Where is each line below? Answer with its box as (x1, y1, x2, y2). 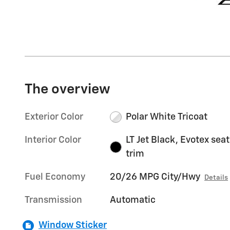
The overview (25, 82, 110, 97)
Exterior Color (25, 112, 83, 122)
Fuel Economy (25, 172, 85, 182)
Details (204, 174, 228, 181)
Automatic (110, 195, 156, 205)
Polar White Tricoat (125, 112, 207, 122)
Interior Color (25, 135, 81, 145)
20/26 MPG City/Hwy (110, 172, 201, 182)
